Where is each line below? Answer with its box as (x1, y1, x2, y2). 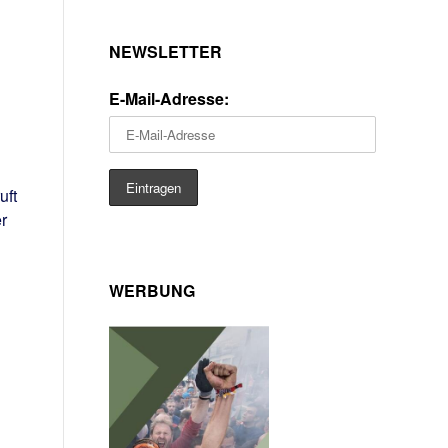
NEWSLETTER (109, 40, 222, 63)
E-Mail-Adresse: (109, 87, 229, 110)
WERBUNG (109, 279, 195, 302)
